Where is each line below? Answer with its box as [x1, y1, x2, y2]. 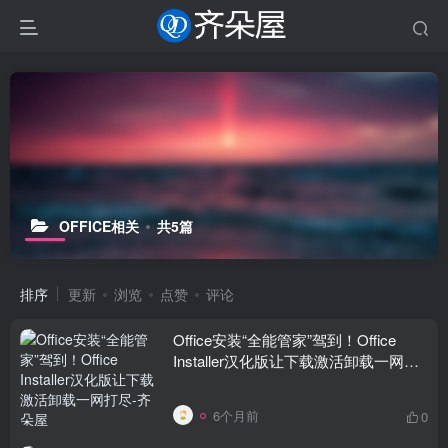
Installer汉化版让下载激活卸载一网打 [173, 350, 419, 371]
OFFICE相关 [59, 216, 139, 236]
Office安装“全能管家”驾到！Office [173, 329, 396, 350]
